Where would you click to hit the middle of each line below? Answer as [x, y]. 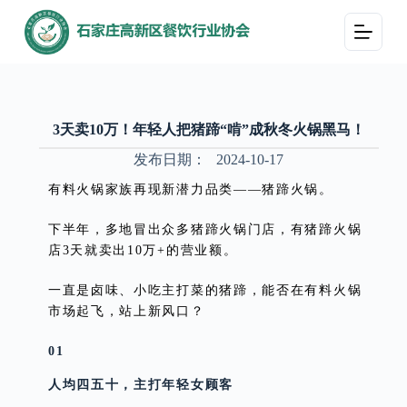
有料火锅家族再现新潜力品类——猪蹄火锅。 [190, 189]
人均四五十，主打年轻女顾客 [140, 384]
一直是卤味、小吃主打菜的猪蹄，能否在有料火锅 [205, 290]
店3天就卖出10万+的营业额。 [143, 250]
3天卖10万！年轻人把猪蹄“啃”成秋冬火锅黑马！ [208, 129]
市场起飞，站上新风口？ [126, 311]
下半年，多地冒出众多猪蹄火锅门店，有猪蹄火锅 [205, 229]
